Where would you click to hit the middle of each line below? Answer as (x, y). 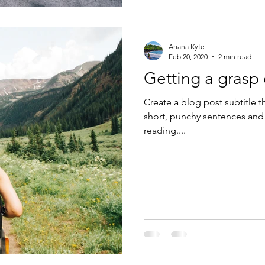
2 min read (235, 56)
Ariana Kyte (187, 46)
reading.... (165, 130)
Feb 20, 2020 (188, 56)
